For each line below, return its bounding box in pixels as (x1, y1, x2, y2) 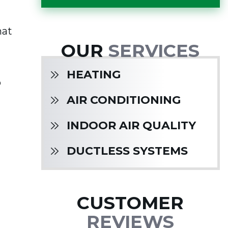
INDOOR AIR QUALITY (66, 119, 196, 133)
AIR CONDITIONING (66, 93, 181, 107)
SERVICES (108, 40, 200, 62)
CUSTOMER (77, 192, 184, 214)
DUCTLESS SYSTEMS (66, 144, 188, 158)
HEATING (66, 68, 121, 82)
